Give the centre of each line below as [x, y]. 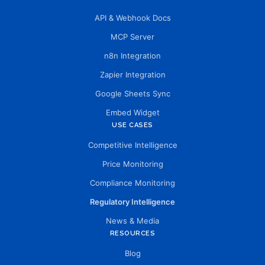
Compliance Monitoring [132, 183]
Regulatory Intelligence [132, 202]
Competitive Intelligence [132, 145]
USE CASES [132, 125]
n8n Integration [132, 56]
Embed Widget [132, 112]
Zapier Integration [132, 75]
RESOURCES [132, 233]
